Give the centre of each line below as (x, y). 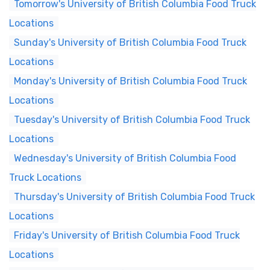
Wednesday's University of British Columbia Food (125, 158)
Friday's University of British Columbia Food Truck (127, 235)
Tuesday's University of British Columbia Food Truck (132, 120)
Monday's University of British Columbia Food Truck (130, 81)
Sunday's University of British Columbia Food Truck (130, 42)
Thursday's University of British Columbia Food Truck (134, 197)
